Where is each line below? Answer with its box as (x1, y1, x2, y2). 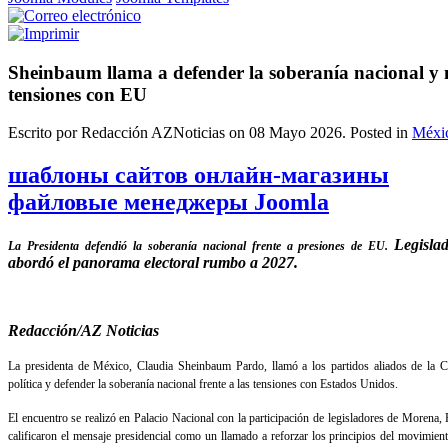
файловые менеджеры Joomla (8, 189, 329, 216)
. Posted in (342, 124, 412, 142)
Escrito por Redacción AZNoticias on (8, 124, 249, 142)
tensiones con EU (8, 83, 147, 105)
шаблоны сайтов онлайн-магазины (8, 162, 389, 189)
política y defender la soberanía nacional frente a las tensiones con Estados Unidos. (8, 377, 398, 392)
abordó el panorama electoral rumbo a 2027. (8, 254, 302, 272)
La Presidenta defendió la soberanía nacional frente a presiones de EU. (8, 239, 395, 254)
